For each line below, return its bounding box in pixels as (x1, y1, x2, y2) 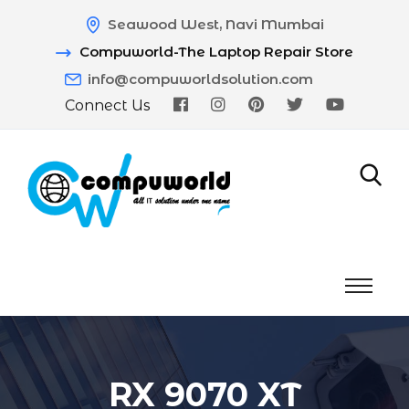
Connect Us (65, 97, 151, 114)
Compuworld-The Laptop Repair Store (79, 43, 353, 60)
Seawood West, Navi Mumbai (108, 16, 324, 33)
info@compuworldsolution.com (87, 70, 313, 88)
